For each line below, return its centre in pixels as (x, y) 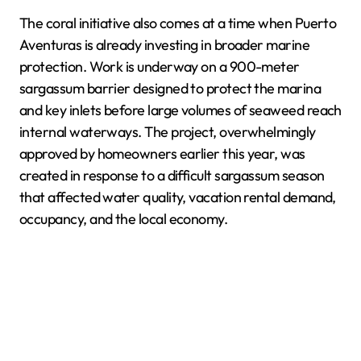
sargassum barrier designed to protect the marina (170, 88)
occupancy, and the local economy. (124, 219)
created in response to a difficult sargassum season (172, 175)
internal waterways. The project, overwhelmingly (168, 132)
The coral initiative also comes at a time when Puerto (178, 23)
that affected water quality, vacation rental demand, (178, 197)
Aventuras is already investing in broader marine (165, 45)
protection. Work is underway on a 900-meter (160, 66)
